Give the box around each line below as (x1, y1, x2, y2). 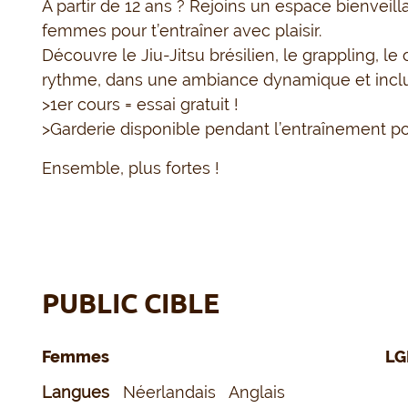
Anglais (229, 382, 295, 403)
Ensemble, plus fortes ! (42, 158, 225, 178)
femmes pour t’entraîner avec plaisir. (42, 21, 322, 41)
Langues (42, 382, 115, 403)
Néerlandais (123, 382, 226, 403)
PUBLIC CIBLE (42, 288, 220, 320)
